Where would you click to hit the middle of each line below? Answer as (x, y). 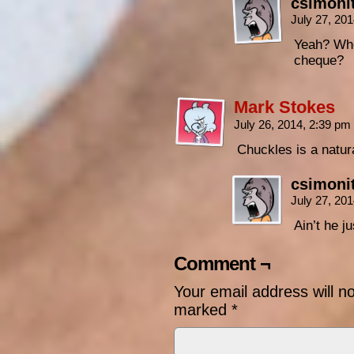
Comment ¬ (222, 264)
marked (203, 310)
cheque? (319, 60)
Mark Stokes (284, 107)
